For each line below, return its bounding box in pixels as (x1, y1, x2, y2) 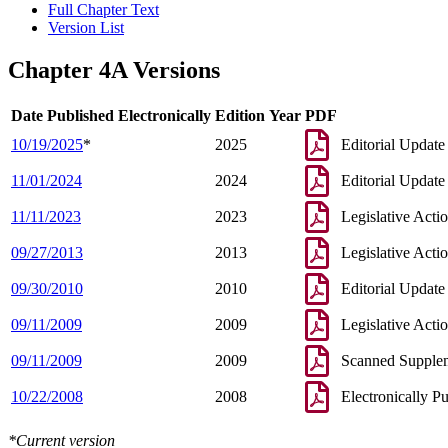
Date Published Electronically (11, 107, 211, 125)
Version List (48, 19, 124, 37)
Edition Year (215, 107, 301, 125)
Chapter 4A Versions (8, 57, 220, 84)
